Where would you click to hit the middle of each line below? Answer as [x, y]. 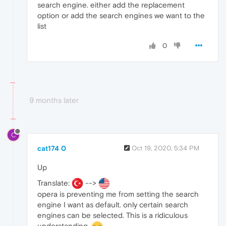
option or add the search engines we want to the [121, 15]
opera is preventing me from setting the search [118, 194]
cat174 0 [52, 148]
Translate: [54, 183]
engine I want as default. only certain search [113, 205]
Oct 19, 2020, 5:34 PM [165, 148]
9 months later [54, 100]
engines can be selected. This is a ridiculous [112, 215]
